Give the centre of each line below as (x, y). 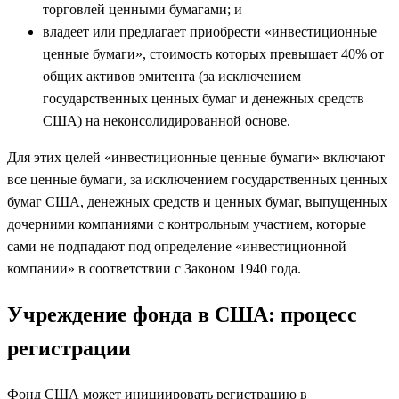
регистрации (69, 349)
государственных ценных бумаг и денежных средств (204, 99)
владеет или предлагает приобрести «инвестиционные (210, 32)
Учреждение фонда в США (138, 315)
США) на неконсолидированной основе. (167, 121)
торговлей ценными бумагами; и (142, 10)
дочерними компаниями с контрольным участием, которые (187, 224)
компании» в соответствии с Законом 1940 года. (154, 269)
